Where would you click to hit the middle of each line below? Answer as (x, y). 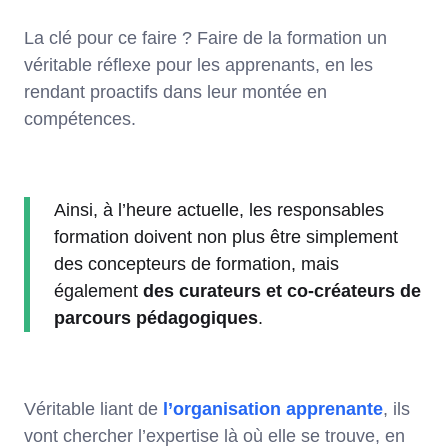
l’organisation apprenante (273, 408)
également (98, 290)
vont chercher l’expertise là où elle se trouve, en (214, 435)
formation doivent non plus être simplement (226, 236)
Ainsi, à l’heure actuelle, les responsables (219, 209)
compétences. (80, 118)
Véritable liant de (93, 408)
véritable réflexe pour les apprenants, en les (198, 64)
